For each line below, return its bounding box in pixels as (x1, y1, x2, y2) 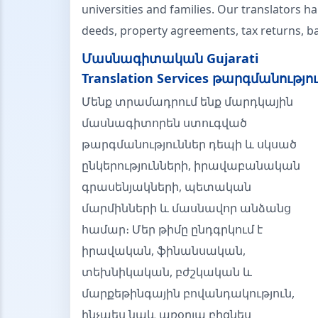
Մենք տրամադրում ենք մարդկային (82, 94, 293, 109)
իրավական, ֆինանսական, (82, 243, 246, 258)
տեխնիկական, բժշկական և (82, 264, 252, 280)
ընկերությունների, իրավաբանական (82, 158, 300, 173)
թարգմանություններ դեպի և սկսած (82, 136, 297, 152)
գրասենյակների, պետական (82, 179, 251, 194)
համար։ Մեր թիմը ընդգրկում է (82, 221, 263, 237)
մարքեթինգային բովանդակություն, (82, 285, 295, 301)
